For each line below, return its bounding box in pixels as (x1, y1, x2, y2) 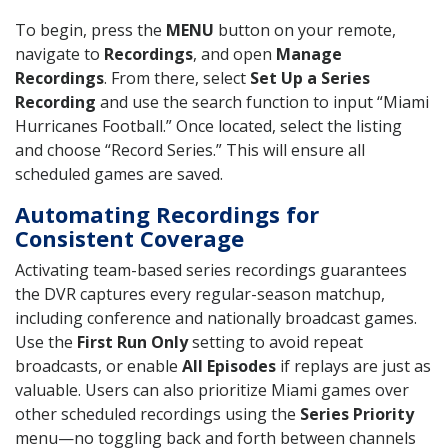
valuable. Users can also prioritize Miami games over (15, 378, 409, 401)
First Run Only (77, 330, 188, 353)
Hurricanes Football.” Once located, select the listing (15, 114, 402, 137)
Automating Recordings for (15, 198, 319, 229)
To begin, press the (15, 18, 166, 41)
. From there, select (104, 66, 250, 89)
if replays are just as (276, 354, 431, 377)
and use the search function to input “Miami (96, 90, 429, 113)
